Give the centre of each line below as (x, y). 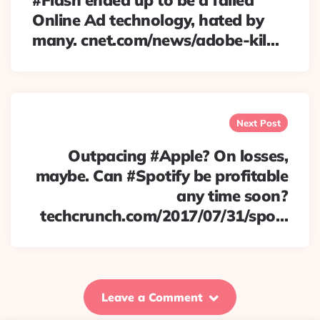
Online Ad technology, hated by (148, 20)
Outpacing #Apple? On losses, (178, 156)
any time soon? (232, 196)
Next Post (259, 123)
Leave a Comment (152, 297)
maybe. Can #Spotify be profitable (161, 176)
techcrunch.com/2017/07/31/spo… (164, 216)
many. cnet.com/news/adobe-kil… (155, 40)
